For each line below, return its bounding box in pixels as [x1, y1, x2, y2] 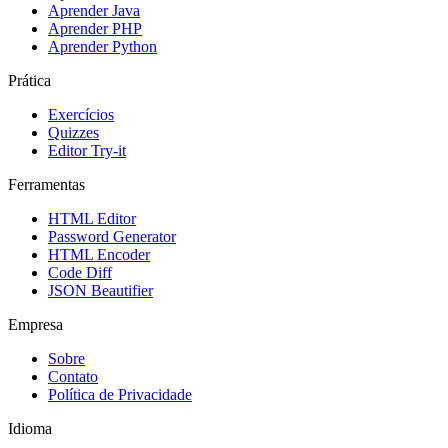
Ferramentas [8, 175, 85, 193]
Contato [48, 367, 98, 385]
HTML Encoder [48, 245, 150, 263]
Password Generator [48, 227, 176, 245]
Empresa [8, 315, 63, 333]
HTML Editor [48, 209, 136, 227]
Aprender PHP [48, 19, 142, 37]
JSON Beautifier [48, 281, 153, 299]
